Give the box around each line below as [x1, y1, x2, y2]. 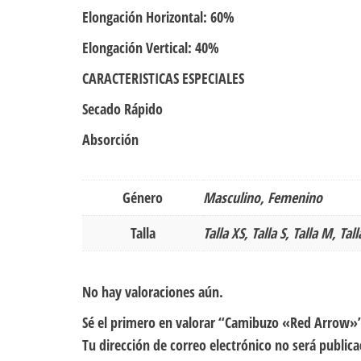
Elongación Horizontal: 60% [82, 7, 234, 27]
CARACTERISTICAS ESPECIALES [82, 68, 244, 89]
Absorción [82, 130, 139, 150]
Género [122, 188, 163, 208]
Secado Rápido [82, 99, 163, 119]
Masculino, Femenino [203, 188, 322, 208]
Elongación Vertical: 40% [82, 38, 219, 58]
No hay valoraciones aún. [82, 282, 223, 302]
